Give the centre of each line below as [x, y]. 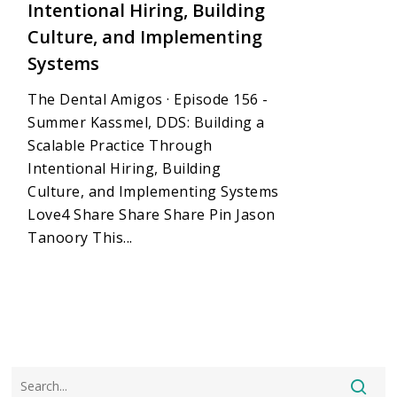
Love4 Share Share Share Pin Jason [152, 215]
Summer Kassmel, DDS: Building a [146, 123]
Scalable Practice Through [120, 146]
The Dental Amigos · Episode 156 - [148, 100]
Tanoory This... [80, 238]
